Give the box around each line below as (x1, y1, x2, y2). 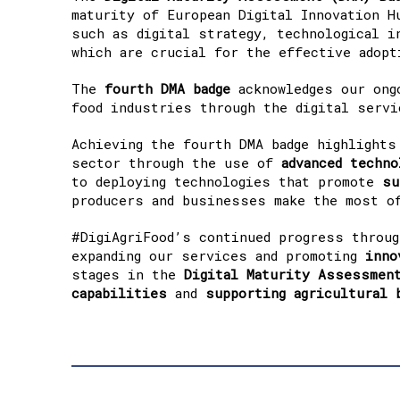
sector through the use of (71, 153, 281, 171)
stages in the (71, 264, 184, 283)
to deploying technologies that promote (71, 171, 382, 190)
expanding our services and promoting (71, 246, 365, 264)
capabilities (71, 283, 167, 302)
